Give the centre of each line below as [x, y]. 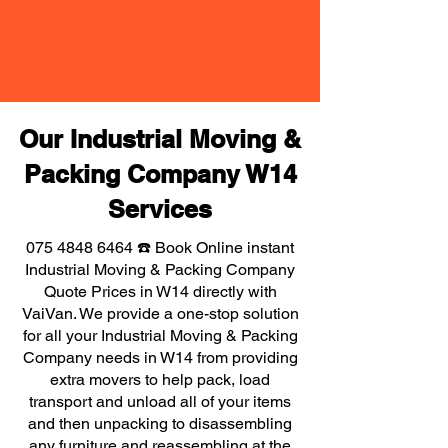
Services [160, 209]
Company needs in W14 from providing [160, 357]
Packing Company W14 [160, 174]
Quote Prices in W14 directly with [160, 291]
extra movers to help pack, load [160, 379]
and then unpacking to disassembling [160, 423]
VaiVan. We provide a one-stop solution [160, 313]
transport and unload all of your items [160, 401]
